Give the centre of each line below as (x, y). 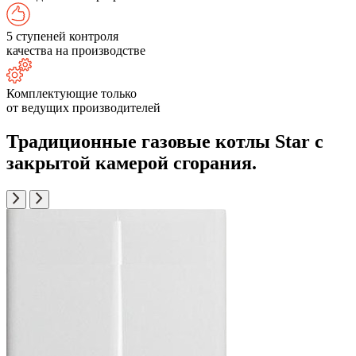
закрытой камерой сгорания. (132, 163)
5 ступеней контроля (62, 36)
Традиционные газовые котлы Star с (165, 141)
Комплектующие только (72, 93)
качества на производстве (76, 50)
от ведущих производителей (83, 108)
